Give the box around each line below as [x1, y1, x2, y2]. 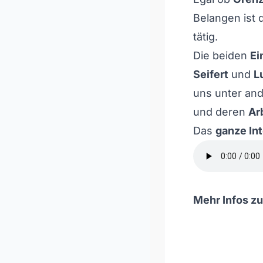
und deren [193, 106, 248, 118]
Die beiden [193, 49, 250, 62]
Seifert [193, 68, 228, 80]
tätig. [193, 31, 218, 43]
